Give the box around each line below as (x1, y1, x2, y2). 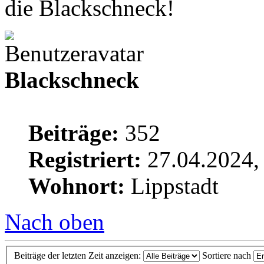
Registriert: (28, 146, 141, 172)
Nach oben (5, 209, 104, 235)
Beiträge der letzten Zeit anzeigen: (14, 250, 143, 261)
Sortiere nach (202, 250, 253, 261)
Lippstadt (125, 173, 219, 199)
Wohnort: (28, 173, 125, 199)
